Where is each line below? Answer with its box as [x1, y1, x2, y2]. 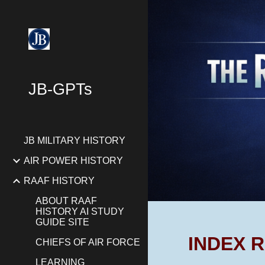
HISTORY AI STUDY [35, 206, 124, 216]
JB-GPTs [28, 80, 92, 98]
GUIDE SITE [35, 217, 89, 227]
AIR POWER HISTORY [24, 156, 123, 166]
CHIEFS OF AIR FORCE [35, 237, 140, 247]
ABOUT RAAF [35, 196, 97, 206]
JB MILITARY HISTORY [24, 135, 125, 146]
